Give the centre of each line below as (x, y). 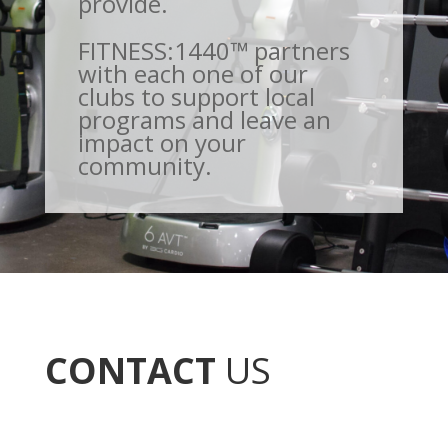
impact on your (161, 142)
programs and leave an (204, 119)
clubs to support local (196, 96)
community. (144, 165)
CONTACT (130, 370)
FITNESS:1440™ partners (213, 50)
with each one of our (192, 73)
